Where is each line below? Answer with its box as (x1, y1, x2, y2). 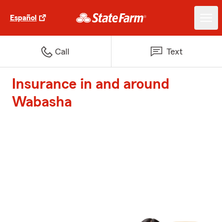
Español (10, 14, 37, 22)
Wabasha (12, 95, 72, 110)
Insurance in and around (12, 77, 169, 92)
